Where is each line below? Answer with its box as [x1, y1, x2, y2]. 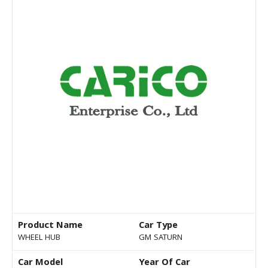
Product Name [18, 218, 83, 234]
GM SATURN [139, 232, 182, 245]
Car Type [139, 218, 178, 234]
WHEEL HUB [18, 232, 60, 245]
